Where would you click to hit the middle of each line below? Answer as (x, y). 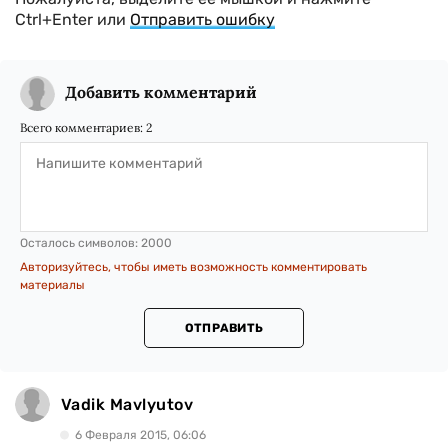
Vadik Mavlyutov (127, 404)
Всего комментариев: (83, 127)
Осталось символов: (80, 243)
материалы (52, 285)
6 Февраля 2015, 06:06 (140, 435)
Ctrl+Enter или (72, 19)
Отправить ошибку (202, 19)
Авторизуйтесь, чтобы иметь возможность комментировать (193, 267)
